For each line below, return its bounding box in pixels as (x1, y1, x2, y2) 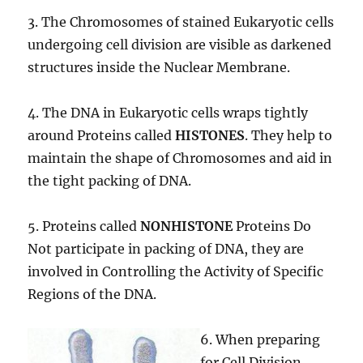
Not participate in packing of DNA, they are (28, 241, 305, 258)
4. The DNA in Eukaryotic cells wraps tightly (28, 105, 309, 122)
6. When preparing (200, 331, 321, 348)
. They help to (245, 127, 333, 144)
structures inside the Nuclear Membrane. (28, 59, 291, 76)
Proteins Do (233, 218, 312, 235)
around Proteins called (28, 127, 173, 144)
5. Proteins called (28, 218, 141, 235)
